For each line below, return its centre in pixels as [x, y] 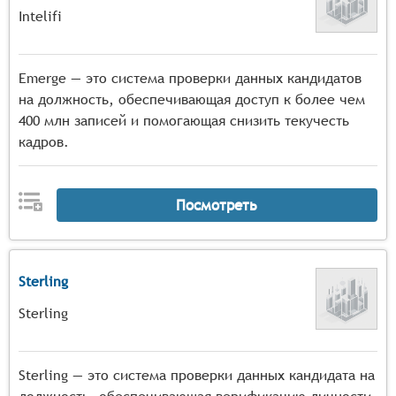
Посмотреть [217, 205]
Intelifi [40, 16]
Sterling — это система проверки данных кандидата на [197, 375]
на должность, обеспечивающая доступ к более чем [192, 99]
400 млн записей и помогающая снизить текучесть [184, 121]
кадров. [44, 142]
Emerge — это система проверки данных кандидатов [190, 78]
